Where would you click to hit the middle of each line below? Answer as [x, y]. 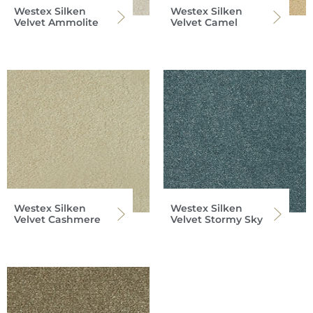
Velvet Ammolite [56, 23]
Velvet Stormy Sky [217, 220]
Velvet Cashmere [57, 220]
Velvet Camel [204, 23]
